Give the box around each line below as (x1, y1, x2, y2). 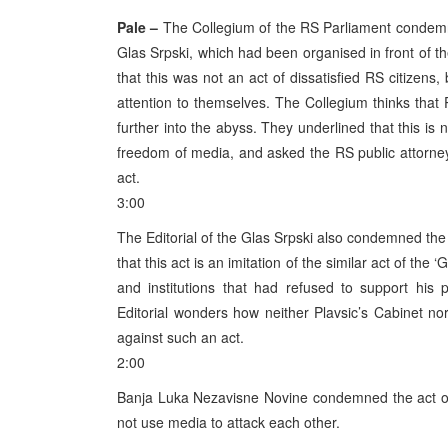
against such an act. (117, 327, 244, 347)
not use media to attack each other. (117, 412, 340, 432)
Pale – (117, 17, 159, 37)
